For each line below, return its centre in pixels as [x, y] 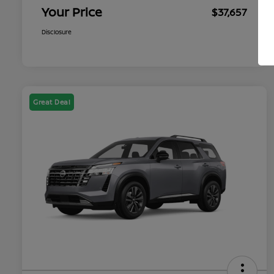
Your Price [72, 12]
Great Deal [52, 102]
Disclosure [57, 32]
